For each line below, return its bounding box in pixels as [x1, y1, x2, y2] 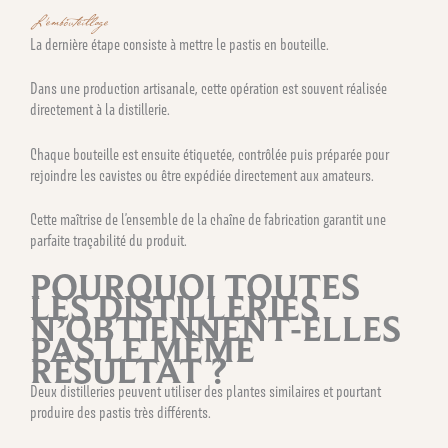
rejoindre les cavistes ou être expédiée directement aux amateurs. [30, 165, 374, 185]
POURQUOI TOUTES [30, 264, 360, 310]
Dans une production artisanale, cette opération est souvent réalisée [30, 79, 387, 99]
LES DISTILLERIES [30, 285, 319, 331]
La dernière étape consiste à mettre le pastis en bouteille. [30, 35, 329, 55]
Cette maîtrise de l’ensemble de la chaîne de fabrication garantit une [30, 210, 386, 230]
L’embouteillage [30, 9, 108, 39]
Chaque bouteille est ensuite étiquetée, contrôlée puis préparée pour [30, 144, 389, 164]
